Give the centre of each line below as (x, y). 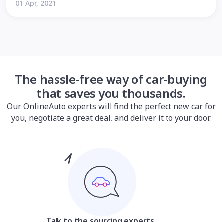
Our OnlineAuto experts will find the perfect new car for (111, 106)
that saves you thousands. (111, 93)
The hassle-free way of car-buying (111, 79)
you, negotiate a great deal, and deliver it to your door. (111, 118)
